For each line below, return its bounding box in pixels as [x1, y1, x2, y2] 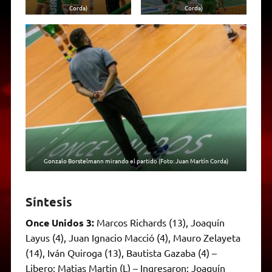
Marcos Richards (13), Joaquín [93, 216, 225, 229]
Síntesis [25, 194, 72, 210]
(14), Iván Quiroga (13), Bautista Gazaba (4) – [25, 246, 217, 259]
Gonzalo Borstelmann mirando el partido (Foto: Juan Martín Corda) [44, 156, 228, 166]
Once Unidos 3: [25, 216, 94, 229]
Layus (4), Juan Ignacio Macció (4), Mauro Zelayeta [25, 231, 240, 244]
